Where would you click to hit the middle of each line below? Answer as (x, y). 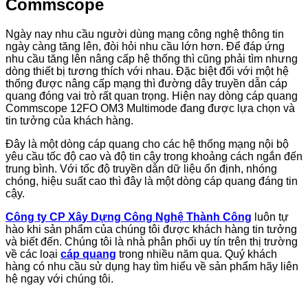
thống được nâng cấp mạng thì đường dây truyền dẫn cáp (146, 83)
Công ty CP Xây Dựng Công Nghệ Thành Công (129, 217)
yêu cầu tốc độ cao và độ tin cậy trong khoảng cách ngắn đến (154, 156)
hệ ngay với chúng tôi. (59, 278)
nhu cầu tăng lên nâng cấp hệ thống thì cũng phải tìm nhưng (152, 58)
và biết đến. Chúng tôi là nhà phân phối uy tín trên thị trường (152, 241)
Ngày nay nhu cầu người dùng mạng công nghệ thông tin (145, 34)
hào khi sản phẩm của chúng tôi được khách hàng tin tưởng (151, 229)
